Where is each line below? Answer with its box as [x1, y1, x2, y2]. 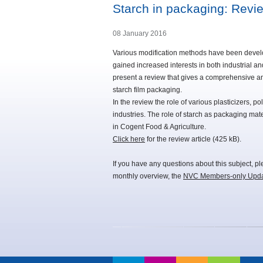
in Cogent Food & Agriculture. [113, 123, 206, 131]
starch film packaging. [113, 86, 182, 95]
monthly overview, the [113, 172, 183, 181]
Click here [113, 135, 145, 144]
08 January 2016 [113, 29, 167, 38]
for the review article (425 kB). [145, 135, 241, 144]
